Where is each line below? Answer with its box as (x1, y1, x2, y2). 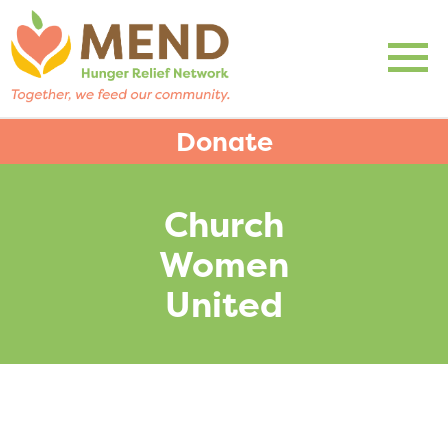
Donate (175, 124, 273, 159)
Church (164, 200, 284, 248)
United (165, 280, 283, 328)
